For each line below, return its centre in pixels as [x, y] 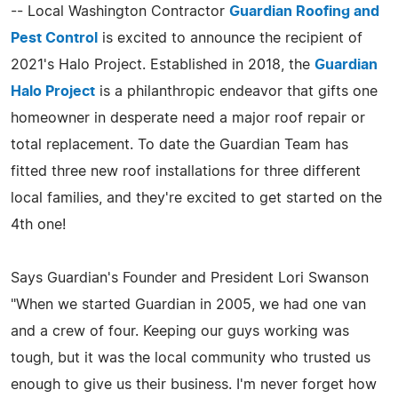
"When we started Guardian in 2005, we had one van [188, 304]
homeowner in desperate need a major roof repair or [188, 118]
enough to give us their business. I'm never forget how [194, 384]
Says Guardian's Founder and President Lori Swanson [190, 278]
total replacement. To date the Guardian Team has [179, 144]
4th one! [38, 224]
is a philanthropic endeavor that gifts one [236, 91]
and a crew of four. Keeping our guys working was [180, 331]
